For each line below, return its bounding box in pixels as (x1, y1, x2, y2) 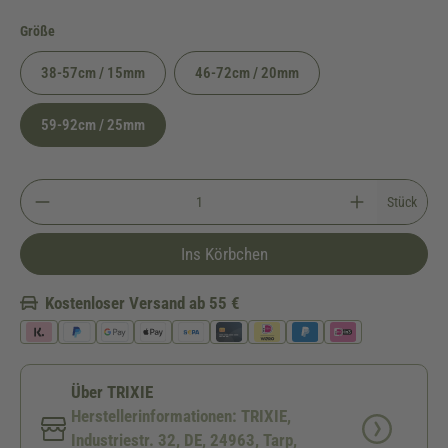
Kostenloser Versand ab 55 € (45, 293, 240, 313)
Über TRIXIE (71, 382, 153, 402)
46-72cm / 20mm (195, 64, 299, 82)
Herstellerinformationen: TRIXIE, (71, 406, 291, 426)
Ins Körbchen (180, 244, 268, 264)
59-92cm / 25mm (41, 116, 145, 134)
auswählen (54, 22, 118, 38)
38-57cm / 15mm (41, 64, 145, 82)
